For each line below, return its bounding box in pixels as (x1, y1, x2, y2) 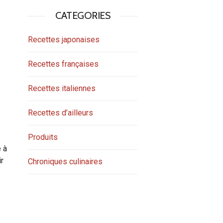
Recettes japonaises (28, 34, 100, 44)
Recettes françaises (28, 59, 99, 69)
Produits (28, 132, 58, 142)
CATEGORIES (55, 9, 110, 21)
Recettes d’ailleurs (28, 108, 93, 117)
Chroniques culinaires (28, 156, 103, 166)
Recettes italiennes (28, 83, 96, 93)
